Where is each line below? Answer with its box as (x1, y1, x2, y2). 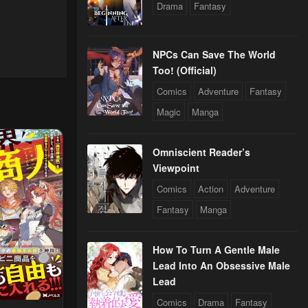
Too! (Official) (153, 63, 217, 78)
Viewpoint (153, 161, 199, 175)
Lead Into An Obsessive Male (153, 258, 290, 273)
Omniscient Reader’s (153, 145, 250, 159)
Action (198, 182, 223, 196)
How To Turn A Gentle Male (153, 243, 280, 257)
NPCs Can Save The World (153, 47, 276, 62)
